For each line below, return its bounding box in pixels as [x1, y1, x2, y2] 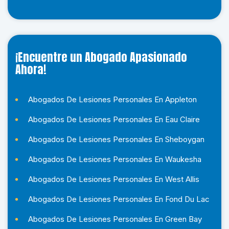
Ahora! [15, 61, 47, 78]
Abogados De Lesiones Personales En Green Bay [28, 214, 202, 224]
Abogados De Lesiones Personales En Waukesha [28, 154, 201, 164]
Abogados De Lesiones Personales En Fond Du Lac [28, 194, 210, 204]
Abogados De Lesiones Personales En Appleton [28, 95, 197, 104]
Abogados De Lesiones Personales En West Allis [28, 174, 199, 184]
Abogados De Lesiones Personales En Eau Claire [28, 114, 200, 124]
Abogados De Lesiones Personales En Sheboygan [28, 134, 204, 144]
